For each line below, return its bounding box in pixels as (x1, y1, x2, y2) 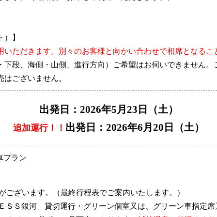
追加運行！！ (13, 123, 65, 133)
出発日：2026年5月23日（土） (39, 103, 178, 115)
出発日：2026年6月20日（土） (65, 121, 204, 133)
